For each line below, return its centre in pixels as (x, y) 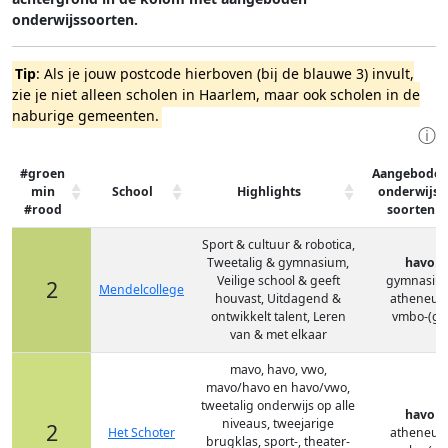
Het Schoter (141, 432)
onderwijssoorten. (75, 19)
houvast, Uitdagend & (278, 298)
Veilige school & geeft (278, 280)
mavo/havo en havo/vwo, (278, 387)
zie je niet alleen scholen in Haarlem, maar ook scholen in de (216, 94)
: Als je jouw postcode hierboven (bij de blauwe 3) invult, (224, 73)
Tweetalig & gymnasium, (278, 262)
